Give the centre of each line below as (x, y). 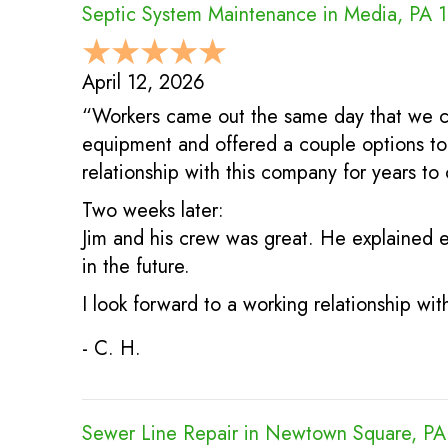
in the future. (136, 267)
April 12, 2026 (143, 83)
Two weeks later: (153, 211)
